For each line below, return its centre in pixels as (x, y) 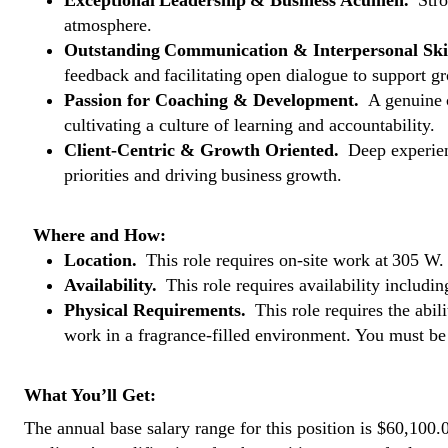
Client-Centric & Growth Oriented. (204, 150)
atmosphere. (110, 25)
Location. (103, 260)
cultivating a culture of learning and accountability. (251, 125)
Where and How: (103, 235)
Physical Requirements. (157, 310)
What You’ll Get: (92, 395)
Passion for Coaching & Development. (214, 100)
